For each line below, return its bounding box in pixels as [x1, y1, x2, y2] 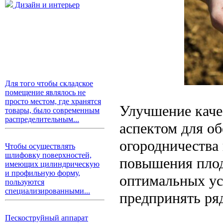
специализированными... [5, 187, 90, 195]
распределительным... [5, 115, 79, 123]
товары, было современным [5, 106, 100, 114]
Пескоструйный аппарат [5, 214, 88, 222]
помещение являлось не [5, 88, 86, 97]
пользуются [5, 178, 44, 186]
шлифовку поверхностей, [5, 151, 92, 159]
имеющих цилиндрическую [5, 160, 100, 168]
